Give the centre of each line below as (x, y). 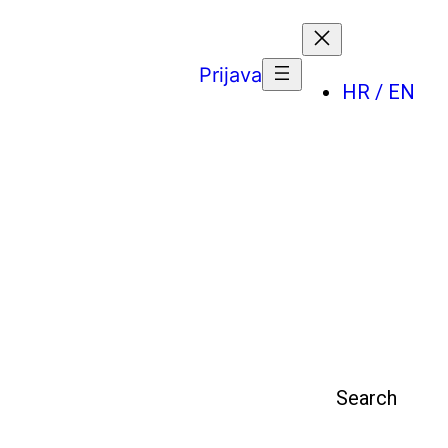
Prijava (230, 74)
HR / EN (378, 92)
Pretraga (233, 398)
